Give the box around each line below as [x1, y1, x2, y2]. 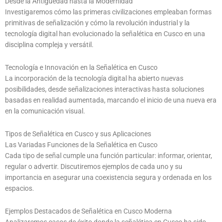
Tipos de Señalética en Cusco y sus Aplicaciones [5, 130, 151, 138]
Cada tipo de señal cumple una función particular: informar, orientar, [5, 152, 212, 160]
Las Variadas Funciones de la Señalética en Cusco [5, 141, 158, 149]
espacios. [5, 184, 34, 193]
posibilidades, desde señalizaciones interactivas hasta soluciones [5, 85, 204, 94]
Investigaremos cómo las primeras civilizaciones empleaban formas [5, 8, 212, 16]
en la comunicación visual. [5, 107, 85, 115]
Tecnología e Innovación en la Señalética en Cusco [5, 63, 158, 72]
